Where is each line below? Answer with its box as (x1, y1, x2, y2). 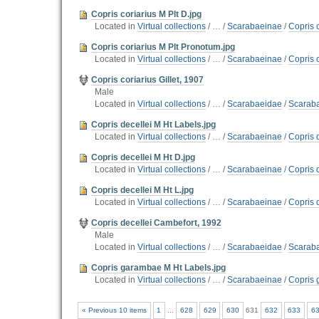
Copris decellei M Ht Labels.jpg (91, 120, 216, 130)
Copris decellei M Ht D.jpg (91, 152, 195, 162)
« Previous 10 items (81, 305, 147, 314)
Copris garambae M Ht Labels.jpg (91, 263, 226, 273)
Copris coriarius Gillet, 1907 (91, 75, 204, 85)
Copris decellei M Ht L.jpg (91, 185, 194, 195)
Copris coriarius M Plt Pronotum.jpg (91, 42, 235, 52)
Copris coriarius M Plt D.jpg (91, 9, 202, 19)
